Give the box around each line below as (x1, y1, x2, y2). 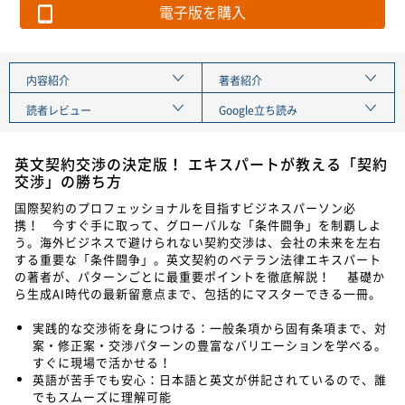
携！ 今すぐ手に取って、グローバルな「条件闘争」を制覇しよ (14, 215, 381, 233)
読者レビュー (26, 101, 92, 118)
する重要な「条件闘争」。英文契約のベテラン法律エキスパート (14, 250, 381, 268)
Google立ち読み (219, 101, 298, 118)
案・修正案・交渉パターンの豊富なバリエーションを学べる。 (33, 335, 387, 353)
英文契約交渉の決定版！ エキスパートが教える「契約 (14, 152, 388, 174)
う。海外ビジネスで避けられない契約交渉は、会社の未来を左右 (14, 232, 381, 250)
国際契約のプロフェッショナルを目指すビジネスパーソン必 (14, 198, 356, 216)
